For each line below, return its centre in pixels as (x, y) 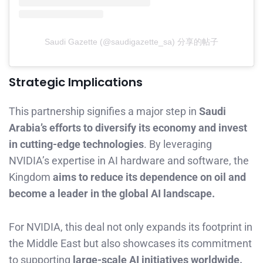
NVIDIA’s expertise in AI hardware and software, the (129, 161)
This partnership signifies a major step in (103, 112)
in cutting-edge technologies (76, 144)
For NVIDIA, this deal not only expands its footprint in (131, 227)
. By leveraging (178, 144)
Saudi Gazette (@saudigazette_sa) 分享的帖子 (131, 42)
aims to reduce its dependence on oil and (149, 177)
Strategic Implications (76, 82)
